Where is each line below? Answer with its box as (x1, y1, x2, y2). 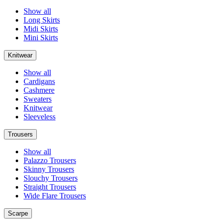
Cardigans (24, 77, 55, 85)
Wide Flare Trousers (24, 192, 86, 200)
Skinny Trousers (24, 165, 74, 173)
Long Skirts (24, 16, 60, 24)
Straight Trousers (24, 183, 76, 191)
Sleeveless (24, 112, 55, 121)
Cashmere (24, 86, 55, 94)
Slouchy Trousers (24, 174, 78, 182)
